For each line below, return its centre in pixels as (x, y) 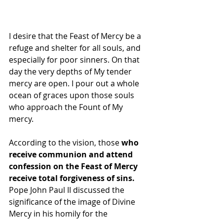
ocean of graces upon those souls (73, 95)
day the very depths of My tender (71, 71)
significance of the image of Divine (73, 202)
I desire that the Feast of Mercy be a (76, 36)
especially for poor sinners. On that (75, 59)
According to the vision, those (65, 142)
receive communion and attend (72, 154)
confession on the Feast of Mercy (74, 166)
